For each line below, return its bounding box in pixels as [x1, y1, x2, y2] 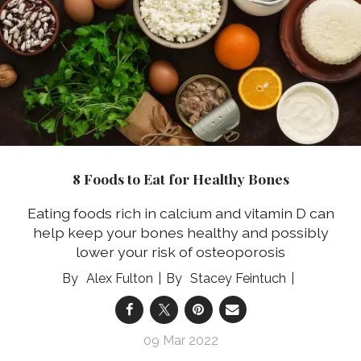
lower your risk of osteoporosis [76, 243, 285, 260]
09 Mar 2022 [143, 332, 218, 348]
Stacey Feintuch [190, 270, 286, 286]
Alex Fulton [86, 270, 153, 286]
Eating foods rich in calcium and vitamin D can [27, 204, 334, 222]
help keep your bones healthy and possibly [32, 223, 329, 241]
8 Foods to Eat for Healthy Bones [72, 169, 289, 189]
